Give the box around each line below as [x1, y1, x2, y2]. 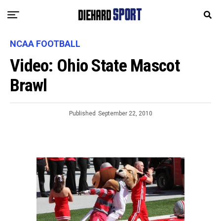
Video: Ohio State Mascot [10, 55, 180, 76]
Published [69, 110, 96, 117]
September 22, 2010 [98, 110, 152, 117]
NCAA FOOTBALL [10, 38, 80, 49]
